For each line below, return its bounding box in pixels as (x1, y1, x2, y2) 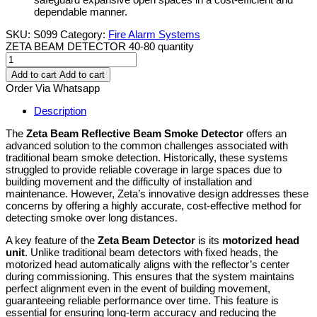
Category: (60, 28, 108, 41)
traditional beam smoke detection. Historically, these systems (6, 151, 288, 164)
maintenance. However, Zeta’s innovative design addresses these (6, 188, 309, 200)
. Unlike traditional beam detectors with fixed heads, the (25, 246, 278, 259)
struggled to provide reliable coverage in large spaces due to (6, 163, 282, 176)
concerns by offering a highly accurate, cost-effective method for (6, 200, 301, 212)
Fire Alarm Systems (108, 28, 200, 41)
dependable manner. (34, 6, 127, 18)
